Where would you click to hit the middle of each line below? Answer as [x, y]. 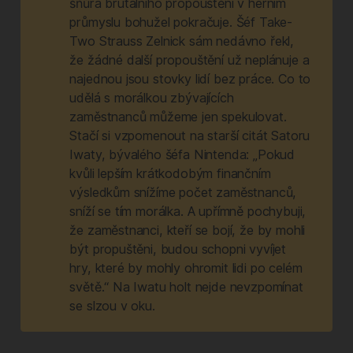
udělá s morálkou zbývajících [152, 98]
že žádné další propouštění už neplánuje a [190, 60]
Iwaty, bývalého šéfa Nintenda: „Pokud [182, 155]
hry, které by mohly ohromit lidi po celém [186, 268]
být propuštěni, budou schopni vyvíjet [178, 249]
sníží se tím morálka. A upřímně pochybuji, [188, 212]
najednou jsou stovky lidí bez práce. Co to [190, 79]
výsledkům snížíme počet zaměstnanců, [183, 193]
